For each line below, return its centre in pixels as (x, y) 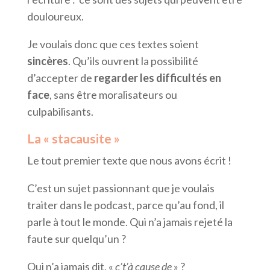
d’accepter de (60, 78)
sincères (47, 61)
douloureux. (55, 17)
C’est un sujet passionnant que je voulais (121, 188)
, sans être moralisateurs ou (113, 95)
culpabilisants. (60, 112)
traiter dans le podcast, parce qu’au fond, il (125, 205)
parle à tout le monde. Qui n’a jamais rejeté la (130, 222)
